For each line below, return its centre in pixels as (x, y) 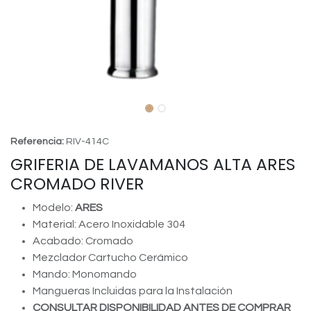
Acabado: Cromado (83, 241)
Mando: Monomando (85, 274)
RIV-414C (87, 142)
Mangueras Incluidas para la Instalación (133, 291)
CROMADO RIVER (77, 184)
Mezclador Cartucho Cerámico (110, 258)
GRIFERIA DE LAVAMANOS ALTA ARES (153, 164)
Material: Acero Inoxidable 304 (109, 224)
